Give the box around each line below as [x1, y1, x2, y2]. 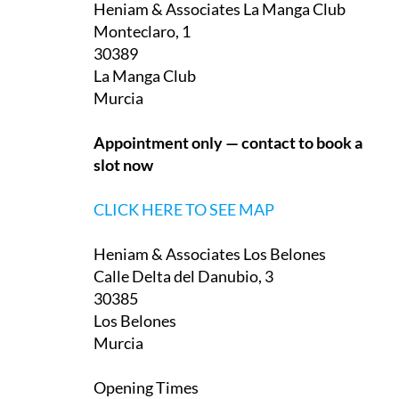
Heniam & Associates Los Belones [94, 243, 326, 264]
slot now [94, 154, 153, 175]
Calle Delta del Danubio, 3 [94, 265, 273, 286]
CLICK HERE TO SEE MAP [94, 199, 274, 219]
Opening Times [94, 377, 199, 397]
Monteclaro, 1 [94, 20, 191, 41]
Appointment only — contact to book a [94, 132, 362, 152]
